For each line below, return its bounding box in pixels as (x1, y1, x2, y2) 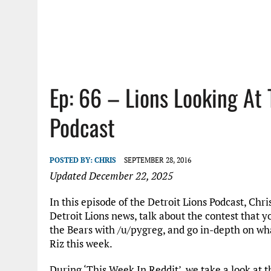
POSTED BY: (50, 155, 94, 165)
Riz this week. (50, 237, 113, 250)
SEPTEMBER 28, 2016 (124, 155, 191, 165)
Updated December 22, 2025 (50, 169, 173, 183)
